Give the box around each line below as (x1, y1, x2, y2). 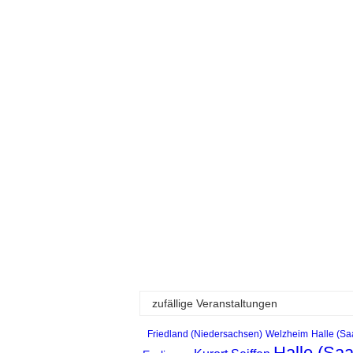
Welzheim (266, 328, 308, 340)
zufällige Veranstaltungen (152, 296, 277, 310)
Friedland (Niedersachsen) (147, 328, 262, 340)
